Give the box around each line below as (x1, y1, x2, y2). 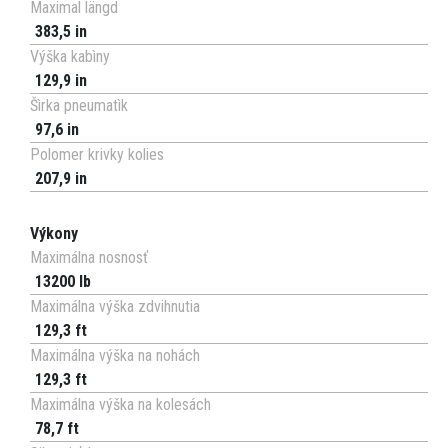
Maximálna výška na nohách (30, 346, 200, 366)
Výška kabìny (30, 47, 110, 67)
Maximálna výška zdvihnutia (30, 297, 200, 317)
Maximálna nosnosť (30, 248, 148, 268)
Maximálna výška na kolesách (30, 395, 211, 415)
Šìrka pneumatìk (30, 96, 128, 116)
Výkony (30, 224, 78, 244)
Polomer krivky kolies (30, 145, 164, 165)
